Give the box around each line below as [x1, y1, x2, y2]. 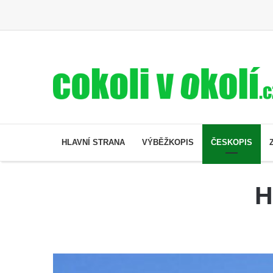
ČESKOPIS [211, 137, 252, 147]
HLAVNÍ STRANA [62, 137, 125, 147]
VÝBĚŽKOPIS [142, 137, 194, 147]
